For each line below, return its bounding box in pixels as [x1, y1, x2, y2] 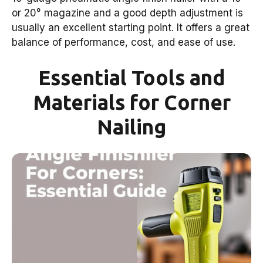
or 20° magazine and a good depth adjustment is [12, 7, 243, 19]
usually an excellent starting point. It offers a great [12, 22, 249, 34]
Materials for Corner [32, 90, 231, 114]
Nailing [97, 114, 166, 139]
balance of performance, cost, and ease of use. [12, 36, 235, 49]
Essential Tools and [38, 65, 225, 89]
